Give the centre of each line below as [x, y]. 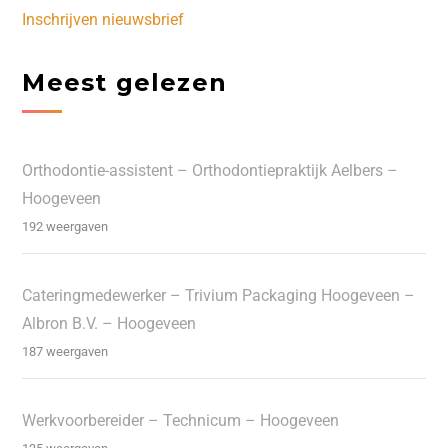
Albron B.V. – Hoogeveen [109, 324]
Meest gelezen [124, 82]
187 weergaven [65, 352]
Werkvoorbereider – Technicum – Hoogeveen [181, 421]
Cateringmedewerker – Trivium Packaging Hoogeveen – [219, 296]
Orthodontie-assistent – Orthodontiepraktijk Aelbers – [210, 171]
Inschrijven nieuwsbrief [103, 19]
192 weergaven [65, 227]
